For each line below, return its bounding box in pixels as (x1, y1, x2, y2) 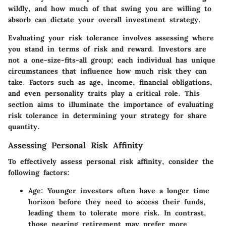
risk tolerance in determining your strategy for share (8, 110, 207, 120)
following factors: (8, 167, 70, 177)
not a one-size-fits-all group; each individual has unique (8, 55, 215, 65)
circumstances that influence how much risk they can (8, 66, 207, 76)
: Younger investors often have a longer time (41, 186, 209, 195)
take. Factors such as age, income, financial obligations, (8, 77, 212, 87)
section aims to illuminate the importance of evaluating (8, 99, 213, 109)
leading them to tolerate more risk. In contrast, (28, 208, 206, 217)
